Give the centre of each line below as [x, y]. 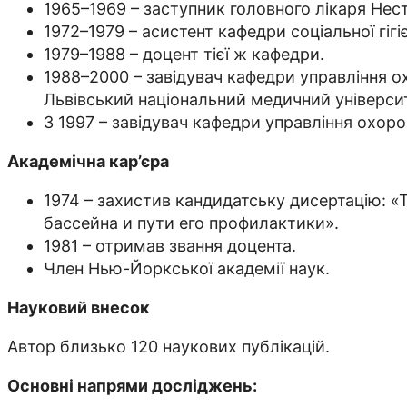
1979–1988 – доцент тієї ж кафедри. [184, 55]
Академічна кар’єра [88, 162]
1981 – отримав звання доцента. [170, 246]
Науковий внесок [79, 308]
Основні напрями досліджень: [132, 386]
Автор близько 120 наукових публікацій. [169, 347]
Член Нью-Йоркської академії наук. [187, 269]
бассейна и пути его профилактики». [191, 223]
